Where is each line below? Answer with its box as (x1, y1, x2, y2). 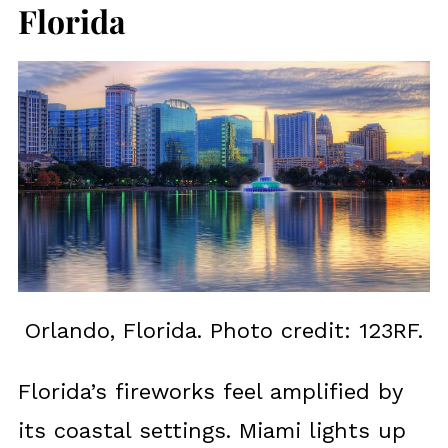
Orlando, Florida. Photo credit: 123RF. (25, 318, 423, 344)
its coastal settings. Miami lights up (17, 418, 406, 444)
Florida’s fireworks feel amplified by (17, 379, 402, 405)
